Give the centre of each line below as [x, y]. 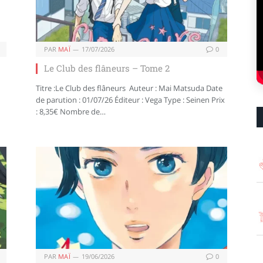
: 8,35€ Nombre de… [71, 112]
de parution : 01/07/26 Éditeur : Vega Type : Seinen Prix [130, 100]
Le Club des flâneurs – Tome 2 [107, 68]
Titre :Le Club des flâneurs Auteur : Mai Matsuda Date [129, 88]
